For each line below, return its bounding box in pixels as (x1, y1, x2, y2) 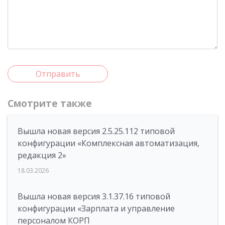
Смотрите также (8, 97, 92, 110)
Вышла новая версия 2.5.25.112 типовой (18, 126, 175, 137)
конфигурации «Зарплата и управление (18, 203, 175, 214)
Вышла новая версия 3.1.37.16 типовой (18, 191, 170, 202)
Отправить (35, 68, 80, 79)
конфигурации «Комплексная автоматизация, (18, 138, 199, 149)
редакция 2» (18, 150, 66, 161)
